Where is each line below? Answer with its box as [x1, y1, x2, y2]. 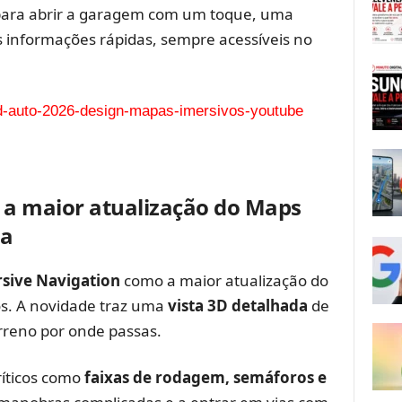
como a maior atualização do [119, 269, 328, 291]
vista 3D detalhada [167, 294, 308, 316]
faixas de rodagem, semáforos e [83, 366, 327, 388]
